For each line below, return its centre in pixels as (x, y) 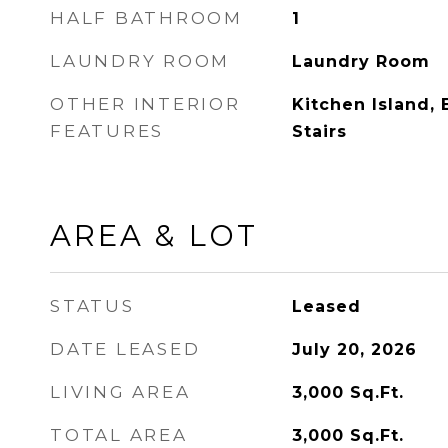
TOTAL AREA (119, 435)
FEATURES (107, 131)
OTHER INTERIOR (145, 104)
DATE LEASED (125, 349)
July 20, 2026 (354, 349)
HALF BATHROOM (146, 18)
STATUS (92, 306)
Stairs (319, 131)
